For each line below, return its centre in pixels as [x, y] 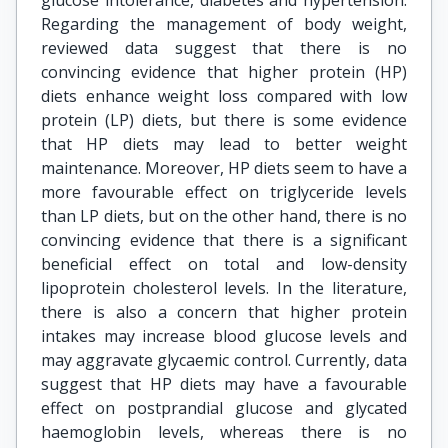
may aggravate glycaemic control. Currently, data [224, 360]
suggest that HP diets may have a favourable [224, 384]
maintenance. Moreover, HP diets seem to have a [224, 168]
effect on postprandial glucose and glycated [224, 408]
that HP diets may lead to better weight [224, 144]
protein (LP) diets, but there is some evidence [224, 120]
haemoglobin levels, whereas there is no [224, 432]
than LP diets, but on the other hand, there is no [224, 216]
